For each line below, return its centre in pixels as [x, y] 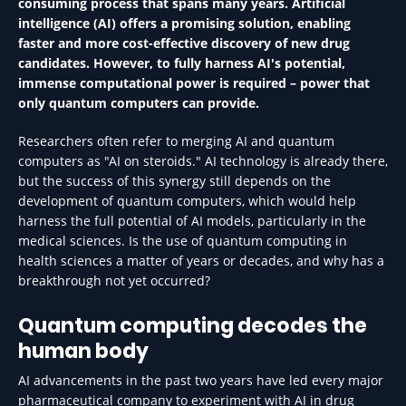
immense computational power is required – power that [194, 83]
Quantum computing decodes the [193, 326]
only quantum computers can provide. [139, 103]
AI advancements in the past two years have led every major [201, 380]
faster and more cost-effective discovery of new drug [184, 43]
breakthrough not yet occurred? [114, 280]
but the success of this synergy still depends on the [174, 181]
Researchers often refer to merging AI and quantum [176, 141]
